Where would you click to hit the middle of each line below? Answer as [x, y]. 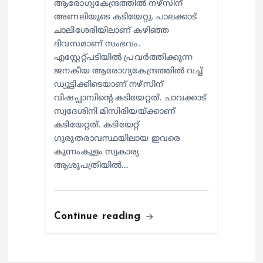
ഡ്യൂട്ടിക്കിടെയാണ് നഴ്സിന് [109, 85]
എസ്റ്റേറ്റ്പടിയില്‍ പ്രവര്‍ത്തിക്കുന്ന [124, 58]
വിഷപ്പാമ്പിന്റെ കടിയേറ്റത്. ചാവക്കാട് [130, 98]
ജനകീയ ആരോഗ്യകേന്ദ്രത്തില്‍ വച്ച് [129, 71]
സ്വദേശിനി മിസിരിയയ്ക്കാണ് [115, 112]
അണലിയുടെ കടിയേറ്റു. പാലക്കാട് [126, 17]
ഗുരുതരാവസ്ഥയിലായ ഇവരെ [117, 139]
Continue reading [99, 216]
